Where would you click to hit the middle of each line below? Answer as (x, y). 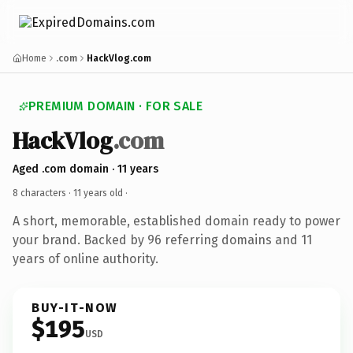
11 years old (98, 193)
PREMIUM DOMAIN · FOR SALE (115, 106)
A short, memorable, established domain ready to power (176, 221)
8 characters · (43, 193)
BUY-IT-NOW (75, 307)
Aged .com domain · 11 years (85, 169)
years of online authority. (85, 258)
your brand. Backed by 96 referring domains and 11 (162, 240)
